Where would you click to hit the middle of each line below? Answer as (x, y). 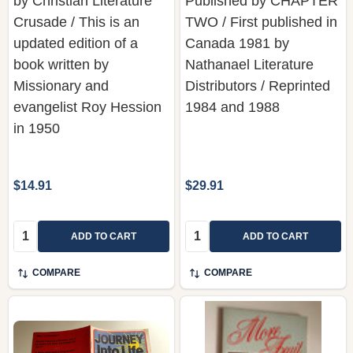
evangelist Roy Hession (87, 107)
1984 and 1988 (232, 107)
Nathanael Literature (249, 64)
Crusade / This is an (76, 22)
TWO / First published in (261, 22)
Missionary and (61, 85)
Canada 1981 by (237, 43)
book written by (61, 64)
